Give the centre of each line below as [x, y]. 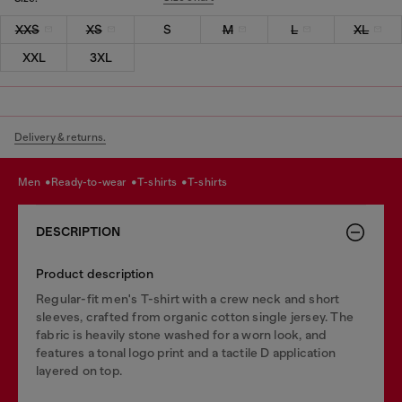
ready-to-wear [94, 182]
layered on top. [79, 370]
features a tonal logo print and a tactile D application [186, 352]
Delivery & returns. [60, 137]
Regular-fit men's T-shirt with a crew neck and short [188, 298]
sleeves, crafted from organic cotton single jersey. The [195, 316]
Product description [95, 273]
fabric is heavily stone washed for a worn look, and [182, 334]
